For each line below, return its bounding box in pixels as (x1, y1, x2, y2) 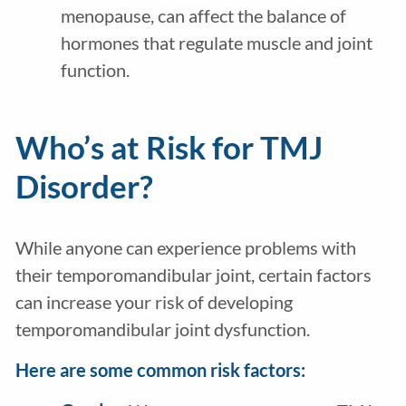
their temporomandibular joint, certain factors (14, 264, 372, 286)
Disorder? (14, 167, 153, 206)
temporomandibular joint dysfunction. (14, 318, 310, 341)
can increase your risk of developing (14, 291, 293, 314)
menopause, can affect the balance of (60, 5, 346, 27)
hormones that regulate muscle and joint (60, 32, 372, 54)
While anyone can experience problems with (14, 237, 356, 259)
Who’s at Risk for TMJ (14, 128, 323, 167)
